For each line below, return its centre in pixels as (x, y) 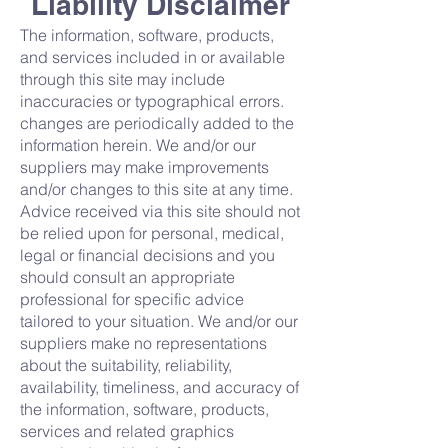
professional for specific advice (132, 299)
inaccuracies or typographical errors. (152, 101)
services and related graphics (127, 431)
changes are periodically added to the (157, 123)
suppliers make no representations (143, 343)
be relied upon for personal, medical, (152, 233)
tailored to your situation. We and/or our (159, 321)
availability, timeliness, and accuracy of (159, 387)
